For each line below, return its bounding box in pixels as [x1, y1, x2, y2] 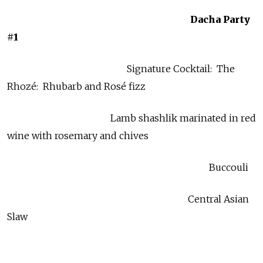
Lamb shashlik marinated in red [7, 112, 256, 124]
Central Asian [7, 193, 249, 205]
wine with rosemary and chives [7, 130, 149, 142]
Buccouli [7, 161, 248, 174]
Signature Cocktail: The [7, 63, 235, 75]
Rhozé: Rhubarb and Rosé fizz [7, 80, 146, 93]
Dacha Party [7, 14, 250, 26]
